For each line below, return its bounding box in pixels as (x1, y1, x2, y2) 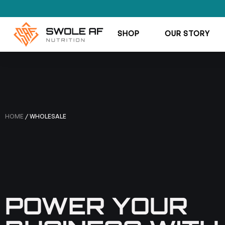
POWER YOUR (5, 191, 188, 220)
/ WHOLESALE (24, 113, 66, 120)
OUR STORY (164, 29, 210, 38)
